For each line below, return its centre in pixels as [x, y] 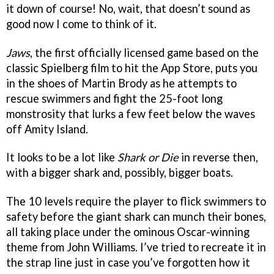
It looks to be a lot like [62, 157]
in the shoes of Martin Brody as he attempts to [121, 83]
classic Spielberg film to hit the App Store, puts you [132, 68]
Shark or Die [148, 157]
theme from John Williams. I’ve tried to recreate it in [136, 247]
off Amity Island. [47, 129]
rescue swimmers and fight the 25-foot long [114, 98]
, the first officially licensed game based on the [144, 52]
